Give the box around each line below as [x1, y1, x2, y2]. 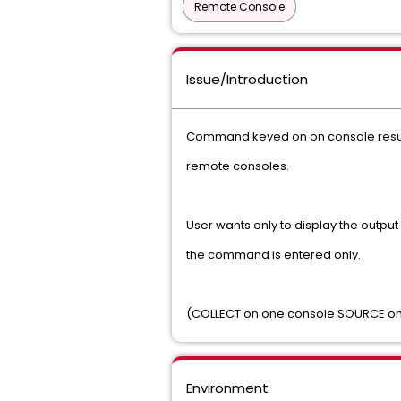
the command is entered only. [186, 246, 361, 263]
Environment [186, 379, 269, 397]
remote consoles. [186, 158, 292, 175]
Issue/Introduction [186, 70, 308, 89]
